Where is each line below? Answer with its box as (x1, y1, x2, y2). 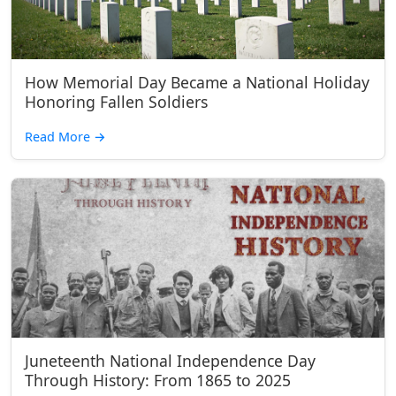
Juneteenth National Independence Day (25, 350, 316, 371)
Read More (25, 128, 94, 145)
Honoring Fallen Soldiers (25, 91, 208, 112)
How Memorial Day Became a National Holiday (25, 72, 369, 93)
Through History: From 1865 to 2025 (25, 369, 291, 391)
